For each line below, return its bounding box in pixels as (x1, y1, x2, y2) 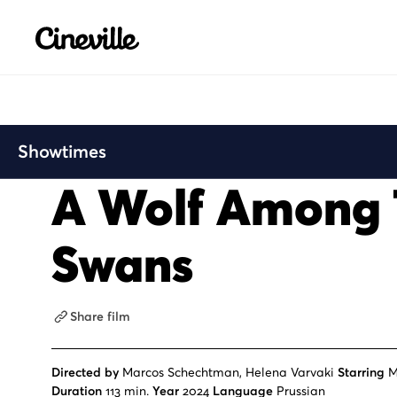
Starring (338, 364, 385, 380)
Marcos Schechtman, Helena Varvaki (122, 364, 334, 380)
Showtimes (18, 140, 106, 163)
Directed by (51, 364, 119, 380)
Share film (70, 308, 130, 324)
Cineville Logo (35, 16, 130, 35)
